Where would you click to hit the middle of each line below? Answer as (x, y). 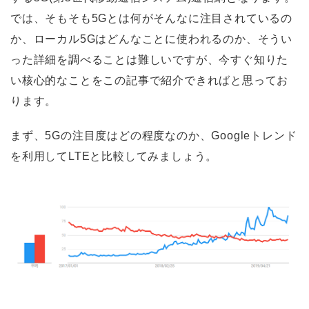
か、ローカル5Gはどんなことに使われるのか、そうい (151, 39)
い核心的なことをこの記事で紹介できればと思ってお (150, 81)
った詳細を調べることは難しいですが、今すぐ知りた (150, 60)
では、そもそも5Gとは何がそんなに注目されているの (151, 19)
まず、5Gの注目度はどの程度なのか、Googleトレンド (154, 136)
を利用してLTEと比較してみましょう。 (114, 157)
